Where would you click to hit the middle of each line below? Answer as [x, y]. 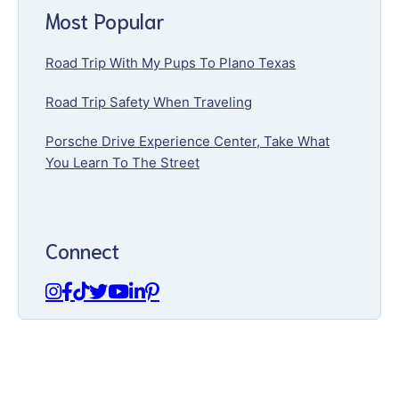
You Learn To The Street [122, 162]
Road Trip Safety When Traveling [149, 102]
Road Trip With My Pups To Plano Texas [171, 62]
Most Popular [105, 20]
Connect [82, 249]
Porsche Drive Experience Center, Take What [187, 141]
